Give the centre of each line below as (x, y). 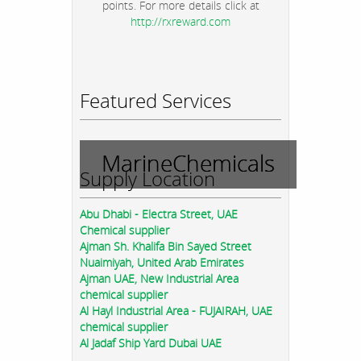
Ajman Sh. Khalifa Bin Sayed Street (166, 247)
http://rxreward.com (180, 22)
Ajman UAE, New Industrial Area (159, 279)
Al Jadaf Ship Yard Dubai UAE (151, 343)
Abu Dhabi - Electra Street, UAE (159, 214)
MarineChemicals (188, 163)
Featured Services (156, 101)
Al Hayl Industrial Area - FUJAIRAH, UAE (176, 311)
